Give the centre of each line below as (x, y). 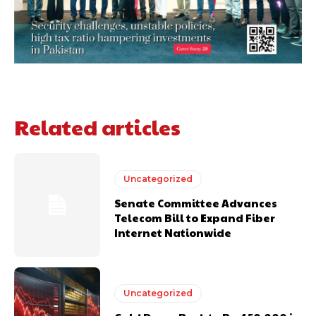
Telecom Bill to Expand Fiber (195, 218)
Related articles (97, 127)
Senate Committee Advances (196, 203)
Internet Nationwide (173, 233)
